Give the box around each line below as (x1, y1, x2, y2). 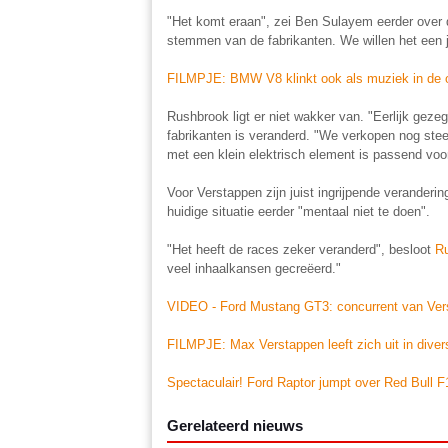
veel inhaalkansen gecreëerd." (167, 260, 341, 276)
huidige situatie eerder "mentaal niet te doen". (167, 203, 430, 219)
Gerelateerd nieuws (167, 416, 303, 434)
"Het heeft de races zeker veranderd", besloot (167, 241, 435, 257)
